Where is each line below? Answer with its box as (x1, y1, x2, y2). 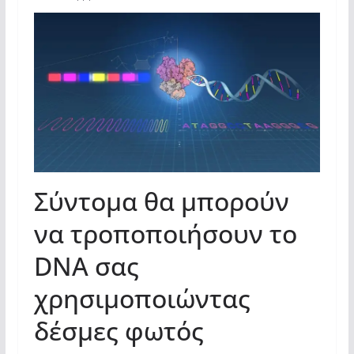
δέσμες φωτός (33, 314, 204, 348)
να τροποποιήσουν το (33, 217, 297, 250)
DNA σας (33, 249, 139, 283)
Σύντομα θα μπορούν (33, 184, 289, 218)
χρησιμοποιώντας (33, 281, 250, 315)
